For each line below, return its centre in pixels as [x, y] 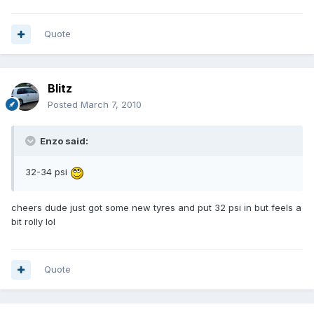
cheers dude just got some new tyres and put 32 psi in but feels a [156, 207]
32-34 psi [48, 172]
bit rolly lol [33, 221]
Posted [64, 105]
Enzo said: [63, 141]
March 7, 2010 [111, 105]
